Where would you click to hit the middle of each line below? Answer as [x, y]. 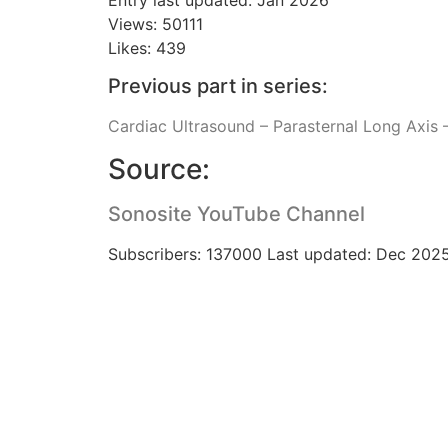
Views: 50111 [155, 23]
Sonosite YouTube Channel [236, 213]
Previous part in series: [217, 86]
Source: [158, 168]
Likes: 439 [146, 47]
